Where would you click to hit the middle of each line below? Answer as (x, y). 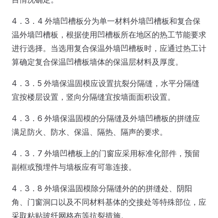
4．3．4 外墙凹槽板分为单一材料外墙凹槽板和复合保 (106, 21)
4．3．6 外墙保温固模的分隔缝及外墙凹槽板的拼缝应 (106, 118)
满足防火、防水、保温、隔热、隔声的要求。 (90, 132)
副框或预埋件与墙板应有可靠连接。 (74, 167)
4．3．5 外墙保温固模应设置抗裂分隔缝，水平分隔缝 (106, 83)
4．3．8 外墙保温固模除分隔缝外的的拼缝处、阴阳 (102, 188)
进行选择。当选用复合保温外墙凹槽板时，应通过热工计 (109, 48)
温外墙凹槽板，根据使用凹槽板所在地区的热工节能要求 (109, 34)
